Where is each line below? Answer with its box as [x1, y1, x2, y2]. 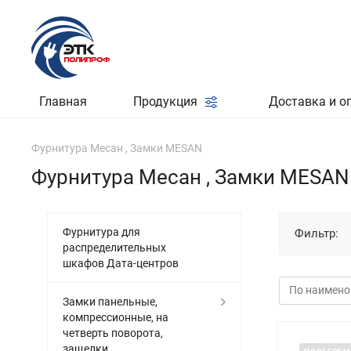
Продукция [132, 94, 201, 109]
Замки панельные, [63, 295, 157, 308]
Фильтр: [295, 226, 338, 241]
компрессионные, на [63, 311, 168, 324]
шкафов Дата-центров [63, 257, 179, 270]
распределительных [63, 241, 166, 254]
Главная [39, 94, 87, 109]
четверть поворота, [63, 327, 163, 339]
